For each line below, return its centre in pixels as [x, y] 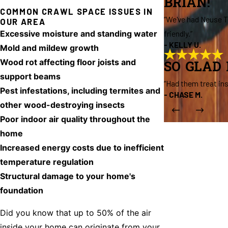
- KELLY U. [183, 44]
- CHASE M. [183, 94]
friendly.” [178, 33]
